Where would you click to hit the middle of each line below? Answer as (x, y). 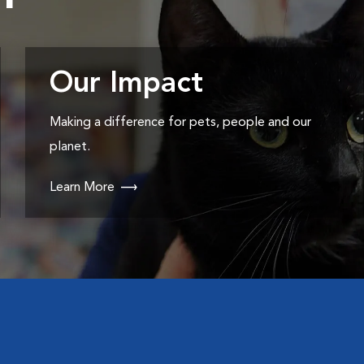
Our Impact (126, 84)
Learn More (82, 188)
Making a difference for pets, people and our (180, 123)
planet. (69, 147)
